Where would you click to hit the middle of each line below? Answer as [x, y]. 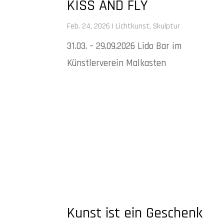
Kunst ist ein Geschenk [135, 213]
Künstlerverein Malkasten [117, 63]
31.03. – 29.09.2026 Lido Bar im [124, 46]
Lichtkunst [133, 26]
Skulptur [167, 26]
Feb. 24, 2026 [89, 26]
